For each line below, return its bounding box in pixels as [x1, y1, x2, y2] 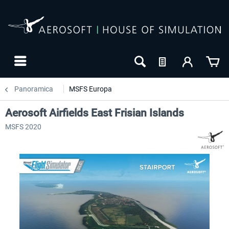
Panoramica [14, 85, 53, 93]
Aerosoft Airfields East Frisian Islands [5, 107, 184, 119]
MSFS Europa [69, 85, 112, 93]
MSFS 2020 [5, 123, 41, 131]
